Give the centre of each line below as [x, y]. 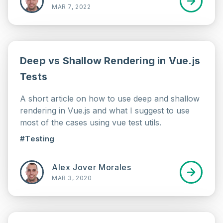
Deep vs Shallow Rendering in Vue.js [110, 61]
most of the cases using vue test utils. [91, 122]
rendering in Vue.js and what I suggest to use [105, 111]
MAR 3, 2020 [72, 178]
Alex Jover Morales [92, 167]
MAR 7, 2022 [71, 7]
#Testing [37, 139]
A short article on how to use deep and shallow [110, 99]
